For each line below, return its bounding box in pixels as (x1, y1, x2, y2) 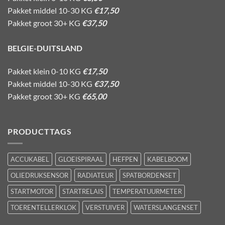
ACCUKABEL (11, 155, 49, 164)
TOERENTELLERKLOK (11, 203, 76, 212)
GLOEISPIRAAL (58, 155, 103, 164)
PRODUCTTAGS (8, 126, 72, 136)
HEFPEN (113, 155, 138, 164)
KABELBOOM (147, 155, 188, 164)
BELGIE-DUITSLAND (8, 43, 82, 53)
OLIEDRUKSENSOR (11, 171, 68, 180)
